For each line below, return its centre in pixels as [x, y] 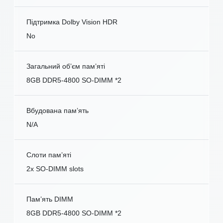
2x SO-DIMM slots [55, 168]
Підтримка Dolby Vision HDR [72, 22]
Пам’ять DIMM [50, 199]
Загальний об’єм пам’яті [66, 66]
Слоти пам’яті [49, 155]
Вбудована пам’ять [57, 110]
